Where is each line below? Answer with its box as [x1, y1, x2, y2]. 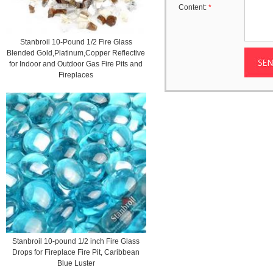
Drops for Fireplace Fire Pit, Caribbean [12, 247, 140, 257]
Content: [179, 3, 208, 12]
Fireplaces [58, 70, 94, 79]
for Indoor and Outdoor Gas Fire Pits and [9, 59, 143, 68]
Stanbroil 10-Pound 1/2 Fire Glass [20, 37, 132, 46]
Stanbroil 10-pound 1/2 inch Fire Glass [12, 236, 140, 246]
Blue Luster [57, 258, 95, 268]
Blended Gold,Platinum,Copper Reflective [7, 48, 146, 57]
